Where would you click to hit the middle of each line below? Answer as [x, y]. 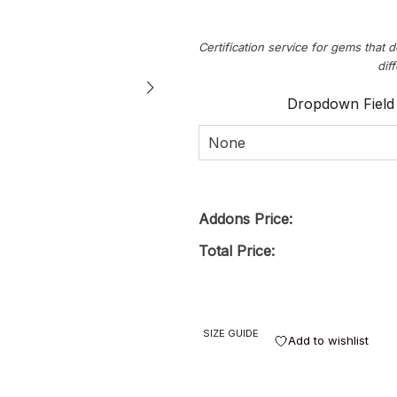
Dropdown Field [340, 104]
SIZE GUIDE [231, 334]
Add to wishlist [328, 340]
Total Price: [237, 251]
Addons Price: [245, 219]
